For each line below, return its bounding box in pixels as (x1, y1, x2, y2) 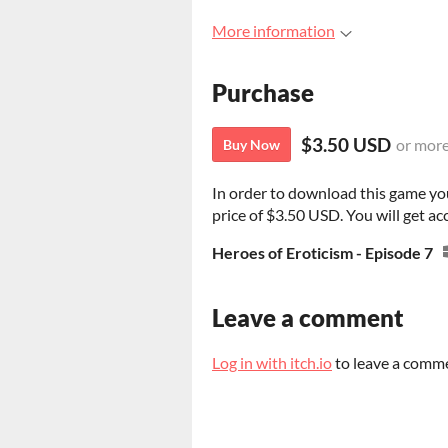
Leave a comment (212, 303, 404, 333)
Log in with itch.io (212, 353, 332, 373)
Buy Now (223, 136, 280, 154)
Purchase (212, 78, 314, 108)
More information (212, 21, 335, 40)
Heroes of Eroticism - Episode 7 (212, 243, 433, 263)
